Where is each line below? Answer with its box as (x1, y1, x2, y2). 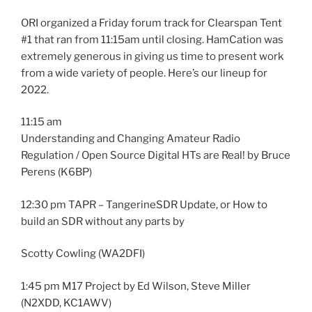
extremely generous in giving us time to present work (21, 49, 283, 63)
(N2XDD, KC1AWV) (21, 296, 111, 309)
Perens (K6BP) (21, 166, 92, 179)
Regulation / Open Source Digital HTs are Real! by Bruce (21, 149, 290, 162)
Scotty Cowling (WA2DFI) (21, 247, 145, 260)
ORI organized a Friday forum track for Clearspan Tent (21, 16, 282, 29)
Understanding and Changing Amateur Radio (21, 132, 240, 146)
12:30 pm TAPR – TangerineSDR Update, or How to (21, 198, 267, 211)
